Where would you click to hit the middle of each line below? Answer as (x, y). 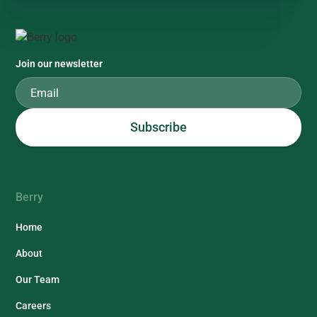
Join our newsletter (59, 64)
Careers (34, 306)
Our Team (38, 279)
